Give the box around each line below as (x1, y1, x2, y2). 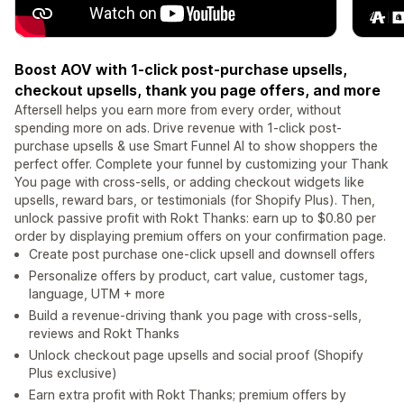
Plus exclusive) (29, 365, 117, 381)
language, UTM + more (29, 286, 165, 302)
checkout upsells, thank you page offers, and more (14, 81, 381, 100)
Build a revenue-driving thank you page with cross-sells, (29, 308, 362, 324)
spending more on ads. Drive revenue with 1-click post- (14, 120, 342, 136)
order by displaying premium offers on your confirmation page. (14, 228, 386, 244)
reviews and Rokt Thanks (29, 326, 179, 342)
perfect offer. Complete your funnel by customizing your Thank (14, 156, 389, 172)
